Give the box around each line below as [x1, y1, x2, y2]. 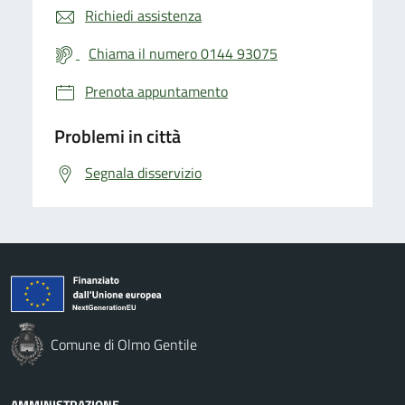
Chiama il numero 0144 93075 [89, 42, 278, 64]
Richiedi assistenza [85, 4, 202, 26]
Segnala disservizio [85, 161, 202, 184]
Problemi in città [54, 121, 181, 150]
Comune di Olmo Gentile [51, 333, 197, 355]
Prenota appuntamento [85, 80, 228, 102]
